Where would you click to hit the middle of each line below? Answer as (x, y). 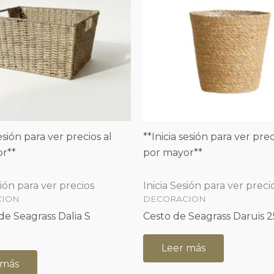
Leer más (183, 248)
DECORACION (175, 198)
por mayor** (173, 152)
